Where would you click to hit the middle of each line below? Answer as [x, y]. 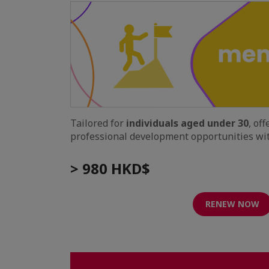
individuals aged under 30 [187, 123]
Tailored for [98, 123]
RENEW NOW [232, 204]
